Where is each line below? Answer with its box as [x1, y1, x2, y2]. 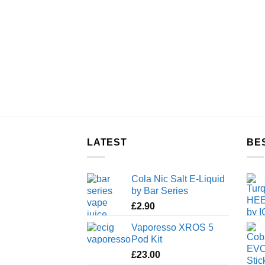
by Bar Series [131, 186, 188, 196]
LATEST [87, 137, 127, 148]
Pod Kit [131, 234, 162, 244]
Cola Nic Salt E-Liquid [131, 174, 225, 184]
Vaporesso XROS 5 [131, 222, 214, 232]
